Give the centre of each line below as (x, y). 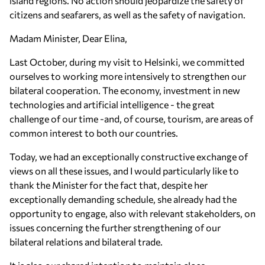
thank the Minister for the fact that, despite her (109, 185)
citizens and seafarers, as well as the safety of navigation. (127, 14)
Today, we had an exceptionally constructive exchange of (129, 156)
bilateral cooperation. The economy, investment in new (125, 90)
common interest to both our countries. (94, 133)
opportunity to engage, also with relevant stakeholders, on (132, 213)
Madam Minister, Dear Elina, (68, 38)
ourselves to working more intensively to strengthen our (128, 76)
